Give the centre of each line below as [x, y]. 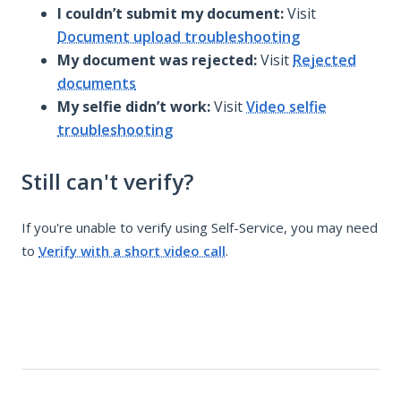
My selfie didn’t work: [134, 106]
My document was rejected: [157, 60]
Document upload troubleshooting [179, 36]
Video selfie [286, 106]
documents [97, 83]
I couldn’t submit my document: [172, 13]
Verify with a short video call [132, 250]
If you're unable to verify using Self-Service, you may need [200, 227]
